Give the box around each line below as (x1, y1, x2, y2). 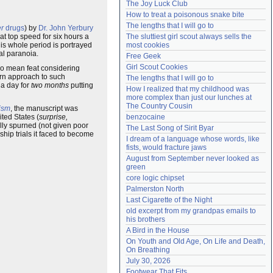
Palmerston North (126, 185, 184, 193)
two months (31, 81, 69, 90)
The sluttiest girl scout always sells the (126, 32, 252, 41)
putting (69, 81, 93, 90)
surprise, (39, 113, 68, 121)
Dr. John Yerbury (38, 24, 93, 32)
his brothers (126, 215, 165, 224)
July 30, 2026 (126, 257, 171, 265)
